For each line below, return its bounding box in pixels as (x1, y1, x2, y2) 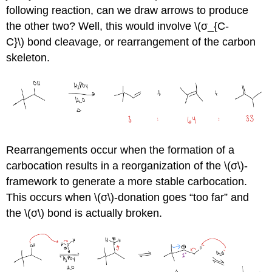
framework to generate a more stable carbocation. (6, 175, 248, 188)
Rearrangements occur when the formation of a (6, 143, 235, 156)
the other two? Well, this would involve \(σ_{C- (6, 20, 229, 33)
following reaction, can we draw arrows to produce (6, 4, 249, 17)
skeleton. (6, 52, 50, 64)
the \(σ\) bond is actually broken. (6, 206, 163, 219)
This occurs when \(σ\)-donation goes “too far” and (6, 191, 250, 203)
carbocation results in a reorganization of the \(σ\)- (6, 159, 248, 172)
